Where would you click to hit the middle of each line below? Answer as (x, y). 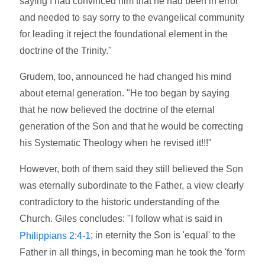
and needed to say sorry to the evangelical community (132, 17)
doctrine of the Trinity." (66, 50)
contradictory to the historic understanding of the (120, 202)
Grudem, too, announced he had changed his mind (126, 76)
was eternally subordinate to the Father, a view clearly (132, 185)
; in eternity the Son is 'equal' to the (163, 235)
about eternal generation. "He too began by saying (125, 93)
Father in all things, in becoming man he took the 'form (132, 252)
